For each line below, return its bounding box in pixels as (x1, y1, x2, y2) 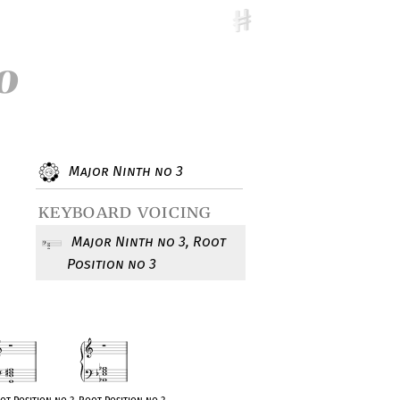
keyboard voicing (38, 201, 212, 222)
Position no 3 (67, 255, 157, 273)
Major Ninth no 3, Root (68, 233, 227, 251)
